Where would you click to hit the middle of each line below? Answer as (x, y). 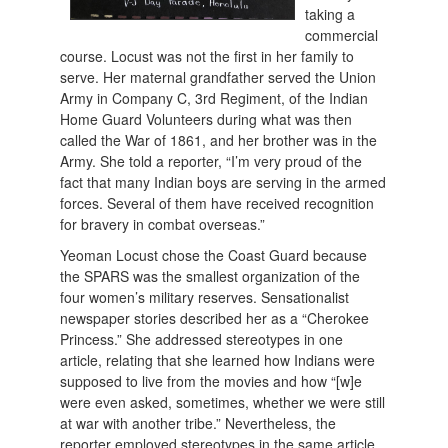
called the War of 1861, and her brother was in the (219, 140)
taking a (330, 14)
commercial (342, 35)
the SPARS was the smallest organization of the (210, 276)
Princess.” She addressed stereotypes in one (202, 339)
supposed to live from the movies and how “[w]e (211, 381)
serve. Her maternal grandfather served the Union (218, 77)
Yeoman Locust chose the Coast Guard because (214, 255)
